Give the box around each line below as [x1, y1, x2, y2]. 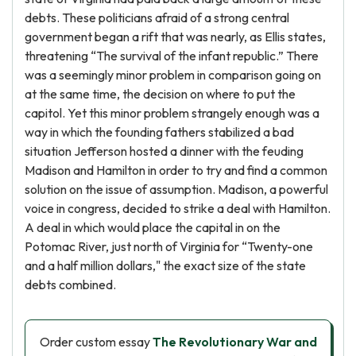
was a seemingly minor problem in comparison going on [25, 67, 321, 83]
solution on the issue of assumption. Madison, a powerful [25, 181, 328, 197]
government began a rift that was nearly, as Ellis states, [25, 29, 326, 44]
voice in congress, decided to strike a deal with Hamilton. [25, 200, 331, 216]
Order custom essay [39, 334, 153, 350]
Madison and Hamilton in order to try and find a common [25, 162, 327, 178]
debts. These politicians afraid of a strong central [25, 10, 289, 25]
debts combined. [25, 277, 116, 292]
